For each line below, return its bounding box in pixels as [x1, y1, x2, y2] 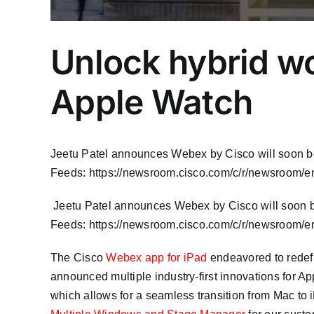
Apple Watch [50, 81, 253, 123]
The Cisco [50, 252, 107, 264]
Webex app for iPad [106, 252, 207, 264]
